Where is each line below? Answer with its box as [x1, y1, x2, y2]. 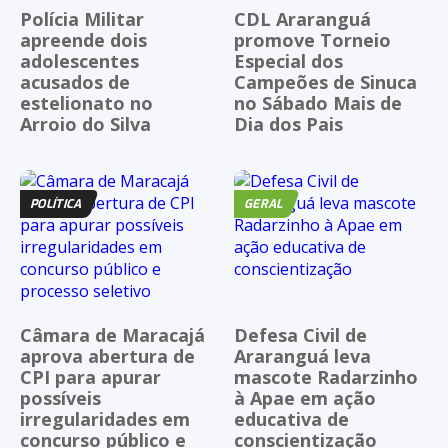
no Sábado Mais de [234, 90, 402, 115]
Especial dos [234, 48, 343, 73]
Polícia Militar [20, 6, 144, 31]
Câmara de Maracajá [20, 323, 205, 347]
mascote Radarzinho [234, 365, 418, 389]
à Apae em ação [234, 386, 376, 410]
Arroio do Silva [20, 111, 151, 136]
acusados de [20, 69, 130, 94]
